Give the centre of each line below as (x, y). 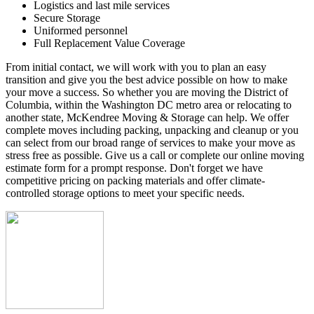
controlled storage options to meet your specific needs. (125, 193)
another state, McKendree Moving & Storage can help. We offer (147, 117)
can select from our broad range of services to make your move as (150, 142)
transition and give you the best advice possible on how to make (146, 79)
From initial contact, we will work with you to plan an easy (136, 67)
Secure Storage (67, 18)
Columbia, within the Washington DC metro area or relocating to (149, 104)
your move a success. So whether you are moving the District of (147, 92)
